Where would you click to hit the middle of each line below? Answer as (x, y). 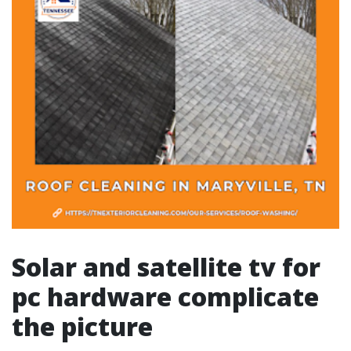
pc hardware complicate (165, 297)
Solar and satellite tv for (166, 267)
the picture (82, 326)
